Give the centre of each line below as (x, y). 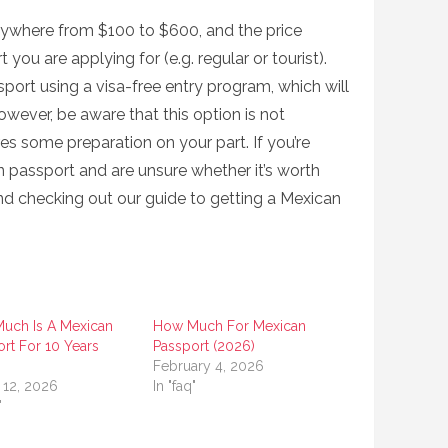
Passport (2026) (204, 346)
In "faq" (175, 386)
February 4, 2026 (209, 366)
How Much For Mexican (230, 326)
